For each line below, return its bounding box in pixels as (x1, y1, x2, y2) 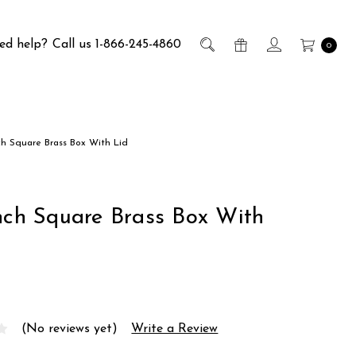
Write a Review (131, 322, 219, 335)
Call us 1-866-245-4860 (52, 38, 181, 51)
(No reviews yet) (21, 322, 118, 335)
